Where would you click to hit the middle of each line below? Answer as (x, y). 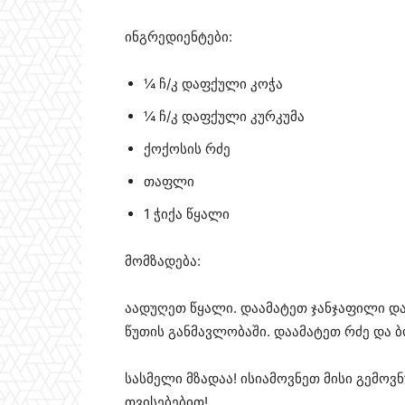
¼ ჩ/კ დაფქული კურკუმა (224, 117)
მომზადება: (163, 261)
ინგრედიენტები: (179, 37)
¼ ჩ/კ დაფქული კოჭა (213, 84)
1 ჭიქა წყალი (187, 214)
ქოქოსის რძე (187, 149)
